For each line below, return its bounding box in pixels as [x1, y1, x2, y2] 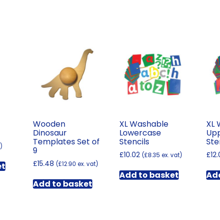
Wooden [32, 118, 65, 130]
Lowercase [119, 127, 162, 138]
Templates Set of [32, 136, 100, 147]
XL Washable [119, 118, 169, 130]
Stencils [119, 136, 150, 147]
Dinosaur [32, 127, 67, 138]
